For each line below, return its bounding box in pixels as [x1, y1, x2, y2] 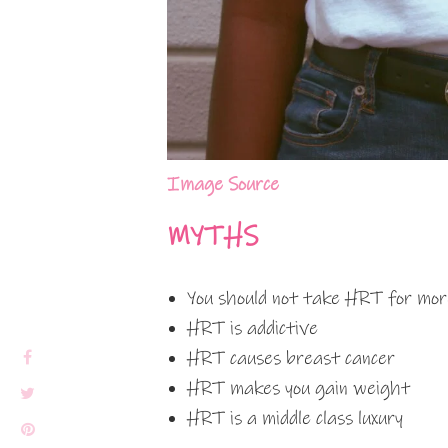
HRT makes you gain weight [187, 376, 410, 400]
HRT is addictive [187, 316, 318, 340]
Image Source [167, 172, 279, 196]
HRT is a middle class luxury [187, 406, 403, 430]
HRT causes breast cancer [187, 346, 395, 370]
